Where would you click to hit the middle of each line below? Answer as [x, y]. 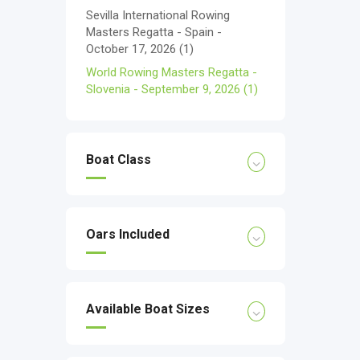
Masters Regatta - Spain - [154, 32]
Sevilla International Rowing [158, 15]
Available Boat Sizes [148, 309]
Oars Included [128, 234]
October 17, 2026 [133, 49]
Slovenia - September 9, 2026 [165, 89]
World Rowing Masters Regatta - [172, 72]
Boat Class [119, 160]
